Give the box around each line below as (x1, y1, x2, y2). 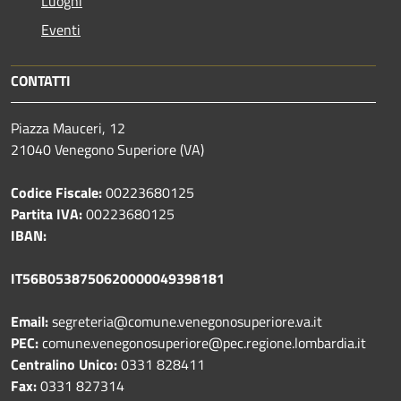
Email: (11, 311, 48, 333)
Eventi (41, 19, 81, 41)
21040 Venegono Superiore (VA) (11, 139, 204, 161)
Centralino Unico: (11, 354, 117, 376)
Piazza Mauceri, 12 (11, 117, 125, 140)
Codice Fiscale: (11, 182, 102, 204)
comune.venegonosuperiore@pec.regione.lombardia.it (38, 332, 366, 354)
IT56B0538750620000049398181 (11, 268, 225, 290)
